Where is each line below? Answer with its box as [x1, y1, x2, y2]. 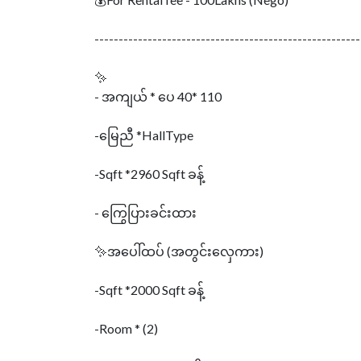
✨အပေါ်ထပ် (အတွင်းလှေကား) [94, 243, 263, 259]
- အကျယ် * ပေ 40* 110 [94, 89, 222, 104]
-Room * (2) [94, 321, 158, 336]
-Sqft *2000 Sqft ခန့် [94, 282, 204, 297]
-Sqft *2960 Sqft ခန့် [94, 166, 204, 181]
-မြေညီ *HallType [94, 127, 193, 143]
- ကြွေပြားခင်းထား [94, 205, 197, 220]
